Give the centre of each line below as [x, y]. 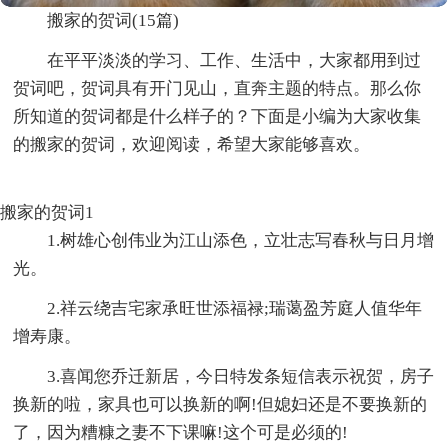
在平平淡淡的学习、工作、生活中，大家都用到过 [234, 60]
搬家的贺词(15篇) [113, 20]
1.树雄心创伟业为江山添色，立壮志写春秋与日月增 [241, 240]
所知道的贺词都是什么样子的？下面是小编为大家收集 [217, 116]
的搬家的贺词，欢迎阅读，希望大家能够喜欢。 [192, 144]
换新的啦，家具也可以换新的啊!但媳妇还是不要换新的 [220, 404]
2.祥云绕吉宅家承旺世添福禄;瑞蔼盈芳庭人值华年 [235, 308]
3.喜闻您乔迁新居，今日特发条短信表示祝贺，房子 [241, 376]
